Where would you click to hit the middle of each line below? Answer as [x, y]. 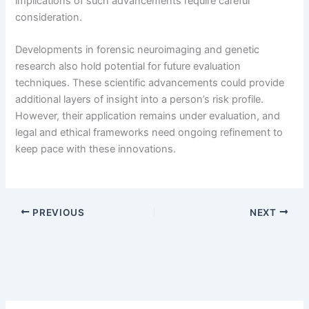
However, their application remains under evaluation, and [148, 116]
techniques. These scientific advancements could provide [150, 83]
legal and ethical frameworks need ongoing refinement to [149, 133]
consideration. [49, 17]
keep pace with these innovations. [96, 149]
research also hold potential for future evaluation [128, 67]
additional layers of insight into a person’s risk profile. [140, 100]
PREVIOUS [57, 212]
